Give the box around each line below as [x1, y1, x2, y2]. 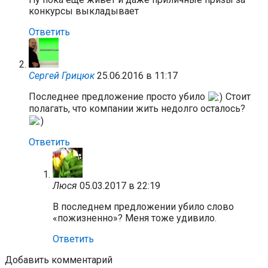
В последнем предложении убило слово [53, 201, 234, 212]
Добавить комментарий [5, 254, 112, 266]
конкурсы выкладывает [29, 5, 139, 17]
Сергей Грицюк [29, 69, 95, 81]
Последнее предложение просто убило [29, 90, 208, 102]
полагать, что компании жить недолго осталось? [29, 103, 245, 115]
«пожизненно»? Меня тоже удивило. [53, 212, 217, 224]
